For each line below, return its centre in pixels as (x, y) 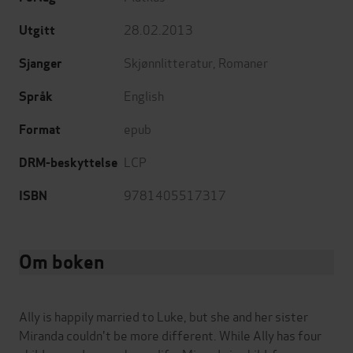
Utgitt (37, 30)
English (144, 95)
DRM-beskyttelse (68, 162)
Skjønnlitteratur (168, 61)
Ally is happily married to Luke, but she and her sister (163, 315)
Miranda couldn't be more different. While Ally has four (170, 334)
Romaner (243, 61)
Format (40, 129)
